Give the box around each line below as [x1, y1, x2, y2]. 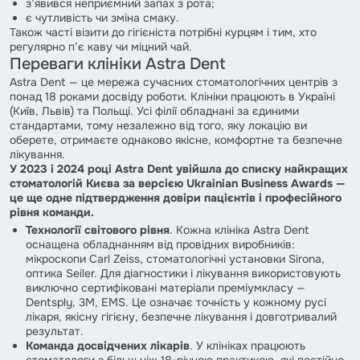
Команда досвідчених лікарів [26, 337, 190, 353]
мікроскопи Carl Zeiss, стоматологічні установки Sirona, [26, 251, 325, 266]
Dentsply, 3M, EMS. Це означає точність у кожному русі [26, 294, 326, 309]
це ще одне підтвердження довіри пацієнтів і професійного [10, 190, 342, 205]
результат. [26, 323, 84, 338]
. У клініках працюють [190, 337, 305, 353]
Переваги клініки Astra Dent [10, 53, 225, 74]
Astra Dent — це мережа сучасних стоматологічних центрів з [10, 74, 337, 89]
